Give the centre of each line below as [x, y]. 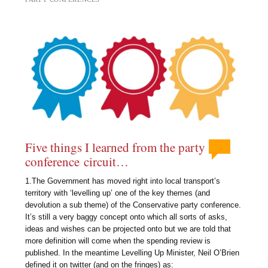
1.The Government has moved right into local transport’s [123, 181]
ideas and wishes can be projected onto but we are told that [128, 229]
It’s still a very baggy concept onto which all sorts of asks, [127, 217]
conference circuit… [77, 162]
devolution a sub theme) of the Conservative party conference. [133, 205]
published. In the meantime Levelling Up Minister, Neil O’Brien [133, 252]
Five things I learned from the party [115, 147]
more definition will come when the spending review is [118, 240]
